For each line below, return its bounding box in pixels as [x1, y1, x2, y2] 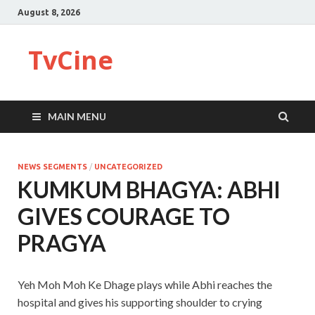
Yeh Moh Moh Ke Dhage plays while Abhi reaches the [18, 278, 272, 291]
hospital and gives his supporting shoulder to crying [18, 295, 262, 309]
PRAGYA [18, 229, 106, 257]
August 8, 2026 [18, 7, 80, 17]
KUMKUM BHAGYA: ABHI [18, 176, 281, 203]
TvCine [28, 43, 113, 77]
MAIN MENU [48, 110, 106, 122]
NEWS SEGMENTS [18, 162, 87, 171]
